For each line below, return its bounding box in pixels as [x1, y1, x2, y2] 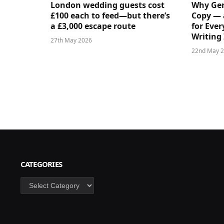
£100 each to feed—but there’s [50, 9, 170, 21]
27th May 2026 [50, 35, 92, 44]
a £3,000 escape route [50, 20, 135, 31]
